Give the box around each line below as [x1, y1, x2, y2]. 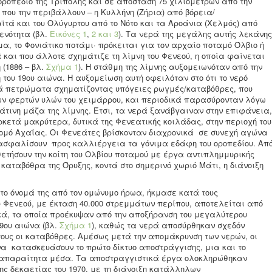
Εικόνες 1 [50, 28, 87, 40]
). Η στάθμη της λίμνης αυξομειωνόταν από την [78, 61, 262, 73]
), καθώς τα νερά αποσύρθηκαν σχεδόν [92, 219, 245, 231]
